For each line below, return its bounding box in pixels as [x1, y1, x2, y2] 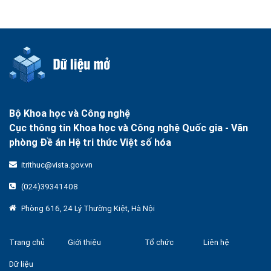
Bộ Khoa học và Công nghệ [9, 107, 130, 119]
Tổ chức [145, 237, 174, 247]
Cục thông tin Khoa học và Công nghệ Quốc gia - [9, 122, 229, 134]
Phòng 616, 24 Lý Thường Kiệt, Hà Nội [21, 203, 155, 214]
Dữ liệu [9, 259, 33, 269]
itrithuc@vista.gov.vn [21, 160, 93, 170]
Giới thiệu [68, 237, 101, 247]
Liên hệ [203, 237, 229, 247]
